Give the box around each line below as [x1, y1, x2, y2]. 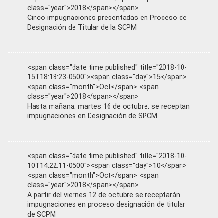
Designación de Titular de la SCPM [27, 23, 137, 32]
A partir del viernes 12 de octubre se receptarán [27, 191, 180, 199]
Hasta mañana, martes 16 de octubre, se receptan [27, 102, 190, 110]
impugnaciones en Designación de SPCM [27, 112, 157, 120]
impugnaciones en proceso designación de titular [27, 200, 185, 209]
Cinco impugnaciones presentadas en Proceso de [27, 14, 187, 22]
